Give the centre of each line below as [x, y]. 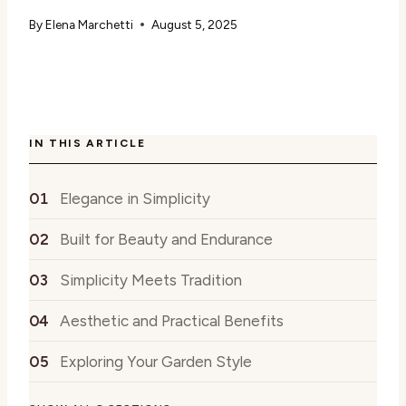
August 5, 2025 [195, 25]
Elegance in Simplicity [135, 198]
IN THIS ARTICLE [87, 143]
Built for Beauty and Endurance [166, 239]
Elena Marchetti [90, 25]
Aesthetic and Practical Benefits [172, 320]
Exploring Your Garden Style [156, 361]
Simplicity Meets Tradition [151, 280]
